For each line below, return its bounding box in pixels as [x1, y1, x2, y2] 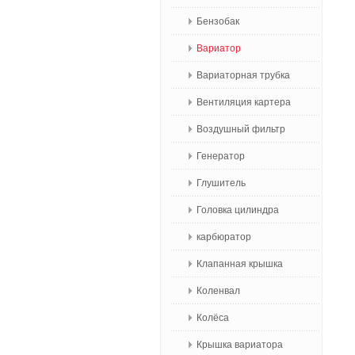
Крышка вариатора [197, 339, 283, 350]
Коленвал [197, 285, 240, 296]
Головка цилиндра [197, 204, 279, 216]
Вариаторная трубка [197, 70, 290, 81]
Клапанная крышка [197, 258, 283, 269]
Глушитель [197, 177, 246, 189]
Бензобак [197, 16, 239, 27]
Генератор [197, 151, 245, 162]
